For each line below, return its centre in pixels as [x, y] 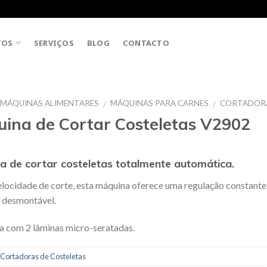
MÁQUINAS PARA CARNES [160, 103]
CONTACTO [146, 43]
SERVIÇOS [54, 43]
